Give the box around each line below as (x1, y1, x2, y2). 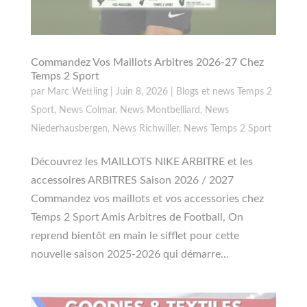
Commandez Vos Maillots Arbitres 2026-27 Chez (30, 56, 264, 68)
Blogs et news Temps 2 (175, 86, 272, 97)
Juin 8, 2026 (115, 86, 168, 97)
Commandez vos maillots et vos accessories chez (30, 193, 264, 204)
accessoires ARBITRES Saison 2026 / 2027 (30, 174, 234, 186)
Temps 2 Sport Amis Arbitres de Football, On (30, 211, 243, 223)
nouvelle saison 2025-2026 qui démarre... (30, 248, 229, 260)
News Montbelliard (119, 105, 200, 115)
